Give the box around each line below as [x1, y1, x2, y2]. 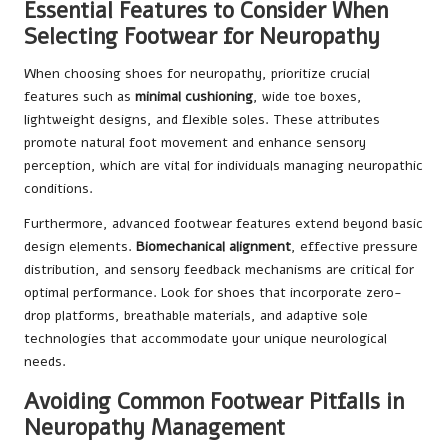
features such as [24, 87, 135, 107]
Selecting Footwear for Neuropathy [24, 21, 380, 53]
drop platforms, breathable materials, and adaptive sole [24, 306, 368, 326]
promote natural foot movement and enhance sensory [24, 133, 366, 153]
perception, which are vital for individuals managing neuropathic [24, 156, 423, 176]
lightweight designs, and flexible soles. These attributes [24, 110, 380, 130]
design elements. [24, 237, 136, 257]
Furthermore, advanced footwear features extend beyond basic [24, 214, 423, 234]
